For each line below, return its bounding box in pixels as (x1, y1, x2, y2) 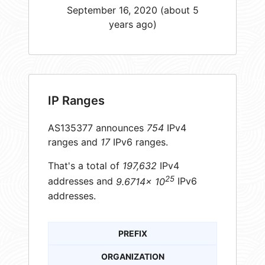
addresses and (48, 175, 116, 188)
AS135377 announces (48, 122, 147, 134)
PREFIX (118, 228, 147, 238)
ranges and (48, 136, 101, 148)
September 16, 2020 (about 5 (66, 4, 199, 16)
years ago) (108, 18, 157, 30)
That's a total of (48, 160, 122, 172)
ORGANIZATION (101, 251, 164, 261)
